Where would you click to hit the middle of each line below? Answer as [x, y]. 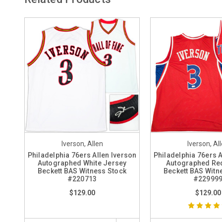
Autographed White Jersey [82, 163]
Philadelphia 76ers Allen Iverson [82, 155]
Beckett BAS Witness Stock [82, 171]
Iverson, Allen [82, 144]
